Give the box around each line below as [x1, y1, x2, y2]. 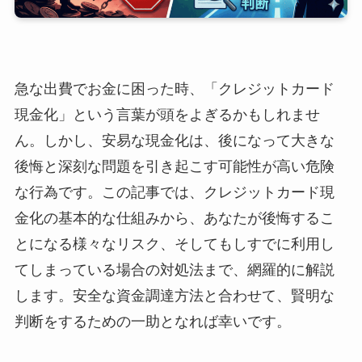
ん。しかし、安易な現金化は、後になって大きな [14, 132, 335, 149]
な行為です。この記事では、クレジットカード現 [14, 183, 335, 200]
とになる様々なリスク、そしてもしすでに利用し [14, 235, 335, 252]
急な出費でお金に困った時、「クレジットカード [14, 80, 335, 97]
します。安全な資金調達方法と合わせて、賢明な [14, 287, 335, 304]
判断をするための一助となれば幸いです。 [14, 313, 291, 330]
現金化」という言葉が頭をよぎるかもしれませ [14, 106, 320, 123]
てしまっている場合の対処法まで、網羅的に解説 [14, 261, 335, 278]
